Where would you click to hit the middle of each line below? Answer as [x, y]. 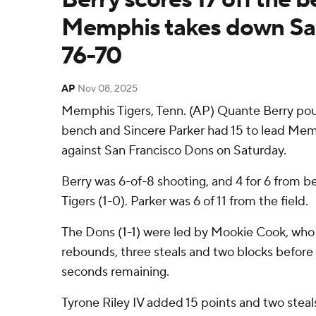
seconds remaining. [115, 272]
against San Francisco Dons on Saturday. [174, 151]
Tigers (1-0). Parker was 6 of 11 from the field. [185, 201]
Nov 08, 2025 [108, 89]
